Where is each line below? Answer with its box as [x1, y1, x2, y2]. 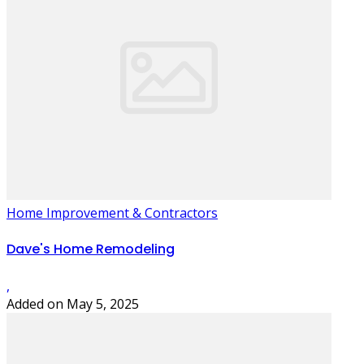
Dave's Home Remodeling [6, 240, 175, 259]
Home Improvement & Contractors [6, 204, 218, 223]
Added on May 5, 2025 [6, 294, 139, 313]
